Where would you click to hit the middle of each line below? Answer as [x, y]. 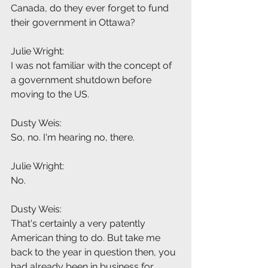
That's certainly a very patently [79, 224]
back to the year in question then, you [95, 252]
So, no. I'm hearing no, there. [73, 138]
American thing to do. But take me [87, 238]
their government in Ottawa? [73, 23]
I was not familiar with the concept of [92, 66]
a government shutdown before [82, 80]
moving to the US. [50, 95]
